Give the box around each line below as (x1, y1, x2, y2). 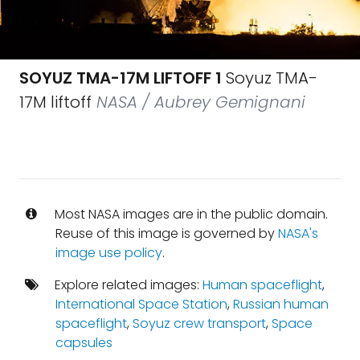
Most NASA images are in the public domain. (51, 205, 328, 223)
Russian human (232, 295, 329, 313)
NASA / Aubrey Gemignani (92, 91, 305, 113)
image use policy (55, 243, 162, 262)
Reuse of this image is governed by (55, 224, 278, 243)
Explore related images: (51, 276, 202, 294)
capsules (55, 333, 112, 352)
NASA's (277, 224, 318, 243)
